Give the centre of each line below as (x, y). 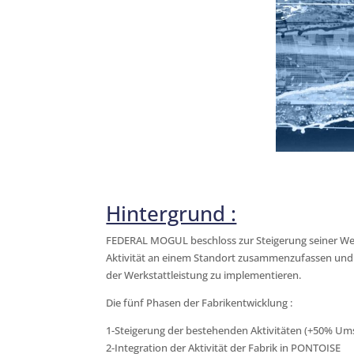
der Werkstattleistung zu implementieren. (204, 275)
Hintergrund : (171, 213)
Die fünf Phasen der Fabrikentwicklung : (200, 302)
